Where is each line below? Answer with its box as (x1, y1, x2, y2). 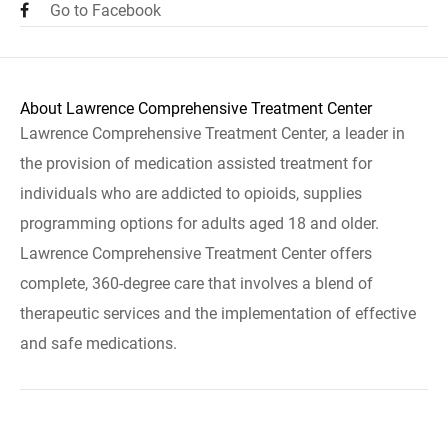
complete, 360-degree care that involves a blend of (20, 274, 373, 293)
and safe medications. (20, 334, 177, 353)
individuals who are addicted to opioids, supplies (20, 184, 362, 203)
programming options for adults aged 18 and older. (20, 214, 379, 233)
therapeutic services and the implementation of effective (20, 304, 416, 323)
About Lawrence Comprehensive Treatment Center (20, 99, 372, 118)
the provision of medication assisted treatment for (20, 154, 372, 173)
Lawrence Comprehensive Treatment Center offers (20, 244, 372, 263)
